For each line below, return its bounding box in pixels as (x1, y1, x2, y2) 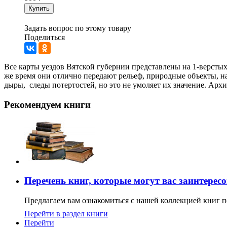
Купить (28, 5, 50, 13)
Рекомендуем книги (4, 99, 91, 110)
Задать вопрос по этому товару (24, 24, 131, 33)
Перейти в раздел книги (24, 209, 108, 218)
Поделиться (24, 33, 65, 42)
